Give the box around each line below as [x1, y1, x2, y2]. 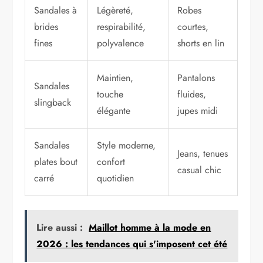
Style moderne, [97, 139, 156, 153]
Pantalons [177, 71, 215, 85]
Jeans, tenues [177, 147, 228, 161]
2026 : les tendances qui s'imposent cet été [36, 237, 228, 251]
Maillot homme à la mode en [89, 221, 211, 235]
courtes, [177, 20, 209, 34]
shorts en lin [177, 36, 225, 50]
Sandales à [34, 4, 77, 18]
